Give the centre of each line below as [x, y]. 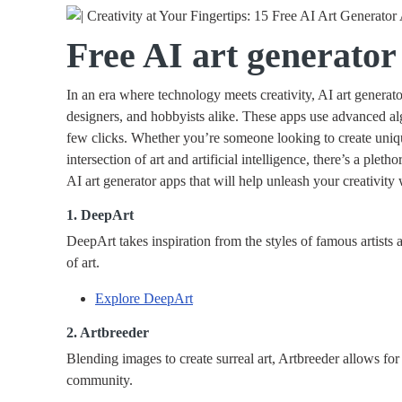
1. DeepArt [100, 215]
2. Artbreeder [108, 333]
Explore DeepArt [144, 299]
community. [100, 380]
